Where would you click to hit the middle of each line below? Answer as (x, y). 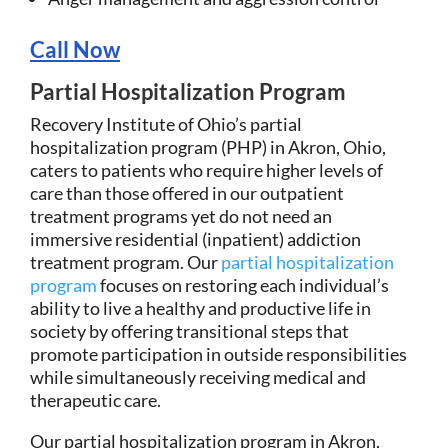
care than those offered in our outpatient (187, 192)
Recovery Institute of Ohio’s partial (166, 123)
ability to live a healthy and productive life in (200, 307)
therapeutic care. (95, 399)
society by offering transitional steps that (189, 330)
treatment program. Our (125, 261)
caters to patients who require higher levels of (206, 169)
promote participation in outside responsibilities (218, 353)
